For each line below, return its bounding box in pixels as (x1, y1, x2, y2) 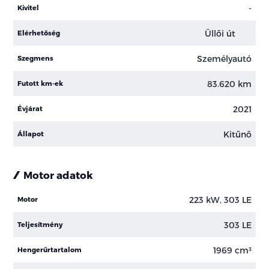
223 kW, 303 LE (189, 194, 252, 205)
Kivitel (17, 4, 40, 12)
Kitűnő (223, 128, 252, 139)
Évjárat (17, 104, 43, 113)
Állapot (17, 130, 44, 138)
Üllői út (204, 28, 238, 38)
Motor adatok (23, 169, 94, 181)
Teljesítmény (17, 220, 63, 229)
